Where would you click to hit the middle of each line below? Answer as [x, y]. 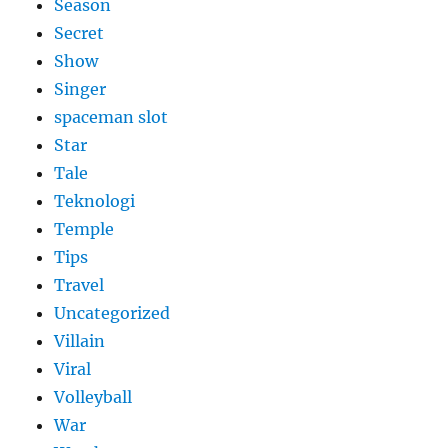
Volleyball [93, 397]
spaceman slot [111, 117]
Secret [79, 33]
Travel [79, 285]
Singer [80, 89]
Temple [84, 229]
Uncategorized [112, 313]
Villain [80, 341]
